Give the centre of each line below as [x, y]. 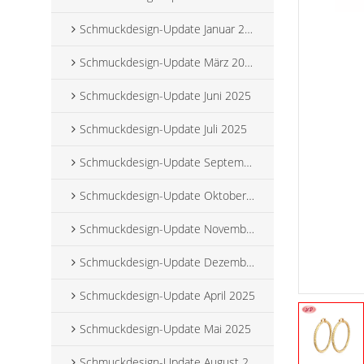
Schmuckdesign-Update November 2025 [163, 229]
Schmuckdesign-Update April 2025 [168, 296]
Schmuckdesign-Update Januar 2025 [162, 29]
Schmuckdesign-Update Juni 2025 [166, 96]
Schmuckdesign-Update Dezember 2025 [163, 262]
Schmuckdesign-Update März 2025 [162, 63]
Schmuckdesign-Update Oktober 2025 [163, 196]
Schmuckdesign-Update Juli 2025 [164, 129]
